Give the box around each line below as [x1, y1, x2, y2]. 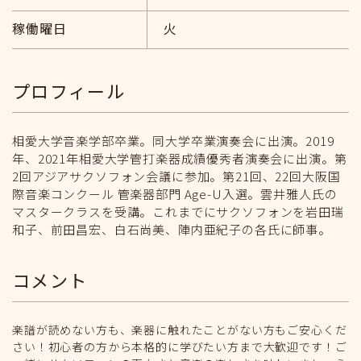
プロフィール [12, 77, 125, 103]
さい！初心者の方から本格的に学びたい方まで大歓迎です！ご [12, 338, 347, 355]
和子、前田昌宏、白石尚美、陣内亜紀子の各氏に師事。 [12, 221, 331, 238]
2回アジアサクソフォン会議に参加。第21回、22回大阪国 [12, 168, 341, 185]
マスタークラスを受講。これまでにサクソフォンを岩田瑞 [12, 203, 344, 220]
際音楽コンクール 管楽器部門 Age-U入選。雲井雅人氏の [12, 185, 338, 202]
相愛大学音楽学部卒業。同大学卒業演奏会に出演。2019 [12, 132, 334, 149]
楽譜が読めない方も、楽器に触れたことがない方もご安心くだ [12, 322, 347, 338]
